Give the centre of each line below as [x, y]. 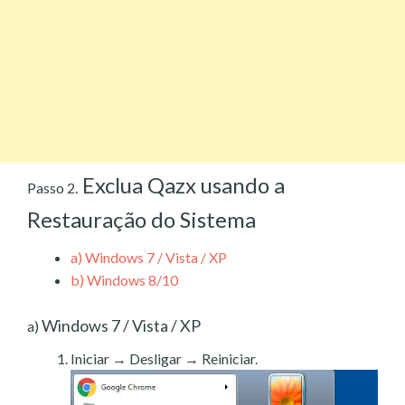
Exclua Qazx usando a [181, 184]
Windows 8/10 [131, 279]
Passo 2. [52, 187]
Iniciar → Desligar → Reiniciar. [164, 358]
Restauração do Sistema [141, 219]
